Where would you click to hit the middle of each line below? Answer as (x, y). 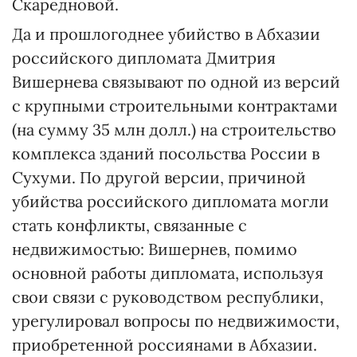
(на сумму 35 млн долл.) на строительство (174, 129)
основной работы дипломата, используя (168, 273)
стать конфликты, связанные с (129, 225)
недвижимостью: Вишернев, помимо (155, 249)
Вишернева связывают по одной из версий (176, 82)
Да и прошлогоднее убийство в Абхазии (166, 34)
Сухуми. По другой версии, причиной (159, 177)
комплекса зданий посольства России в (166, 153)
